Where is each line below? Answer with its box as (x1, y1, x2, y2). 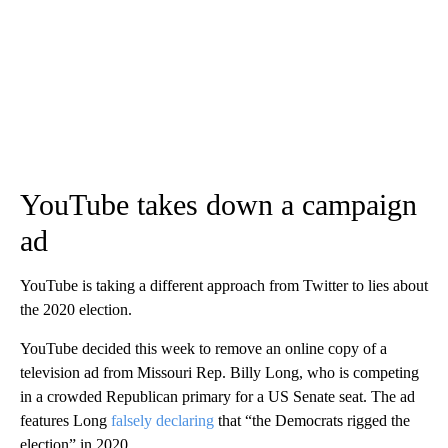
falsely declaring (111, 412, 214, 430)
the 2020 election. (20, 301, 132, 319)
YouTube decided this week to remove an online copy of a (20, 340, 387, 358)
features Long (20, 412, 111, 430)
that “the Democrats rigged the (214, 412, 410, 430)
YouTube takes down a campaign (20, 188, 417, 222)
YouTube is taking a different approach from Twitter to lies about (20, 277, 428, 295)
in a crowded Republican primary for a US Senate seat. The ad (20, 388, 415, 406)
